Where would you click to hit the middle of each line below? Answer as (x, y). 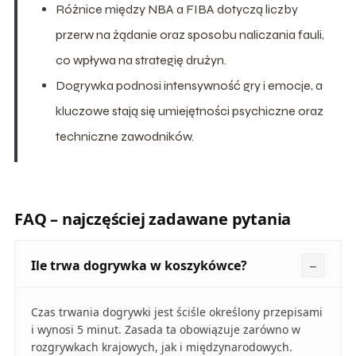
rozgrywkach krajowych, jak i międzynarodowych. (161, 346)
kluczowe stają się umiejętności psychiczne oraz (189, 110)
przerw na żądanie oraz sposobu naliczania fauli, (190, 34)
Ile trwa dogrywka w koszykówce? (139, 265)
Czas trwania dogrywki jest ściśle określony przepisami (176, 311)
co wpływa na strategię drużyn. (141, 60)
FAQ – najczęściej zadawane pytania (153, 219)
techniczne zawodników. (124, 136)
